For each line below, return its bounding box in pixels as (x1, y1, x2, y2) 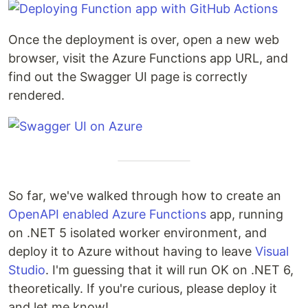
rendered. (8, 88, 65, 103)
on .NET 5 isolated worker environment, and (8, 225, 267, 241)
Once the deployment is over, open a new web (8, 32, 279, 47)
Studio (8, 263, 45, 278)
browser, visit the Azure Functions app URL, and (8, 51, 288, 66)
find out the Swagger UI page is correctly (8, 69, 247, 85)
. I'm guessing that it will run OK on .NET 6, (45, 263, 294, 278)
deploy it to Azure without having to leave (8, 244, 255, 259)
